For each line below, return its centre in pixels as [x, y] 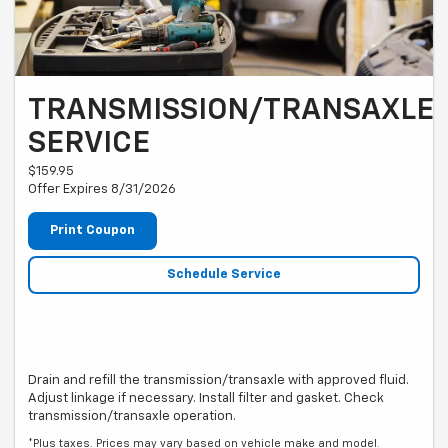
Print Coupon [92, 230]
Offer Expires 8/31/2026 [102, 189]
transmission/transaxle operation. [132, 417]
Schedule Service [224, 275]
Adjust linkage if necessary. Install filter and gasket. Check [206, 399]
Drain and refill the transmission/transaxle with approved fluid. [218, 381]
